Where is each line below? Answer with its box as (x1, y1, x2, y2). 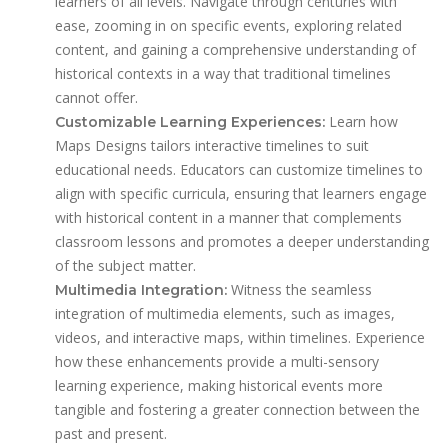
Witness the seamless (227, 280, 372, 300)
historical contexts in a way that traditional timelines (55, 64, 391, 84)
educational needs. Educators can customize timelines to (55, 160, 423, 180)
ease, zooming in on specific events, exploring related (55, 16, 402, 36)
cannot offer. (55, 88, 138, 108)
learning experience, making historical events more (55, 376, 383, 396)
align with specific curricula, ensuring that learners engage (55, 184, 427, 204)
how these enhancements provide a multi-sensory (55, 352, 379, 372)
